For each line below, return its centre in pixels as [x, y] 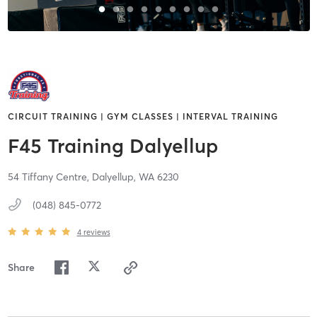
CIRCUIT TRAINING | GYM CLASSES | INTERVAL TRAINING [143, 117]
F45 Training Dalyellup [113, 146]
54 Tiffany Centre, [50, 177]
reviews [97, 232]
